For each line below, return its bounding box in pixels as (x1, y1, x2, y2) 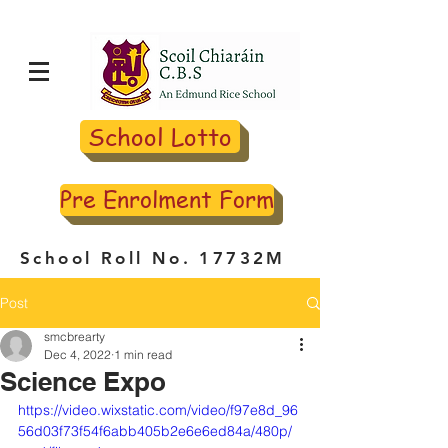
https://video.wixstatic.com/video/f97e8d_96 (18, 401, 298, 419)
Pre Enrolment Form (60, 184, 274, 215)
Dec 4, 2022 (44, 347, 111, 362)
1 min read (114, 347, 172, 362)
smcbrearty (44, 329, 105, 344)
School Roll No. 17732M (20, 248, 286, 268)
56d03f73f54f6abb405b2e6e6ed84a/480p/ (18, 422, 292, 440)
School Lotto (88, 120, 232, 153)
